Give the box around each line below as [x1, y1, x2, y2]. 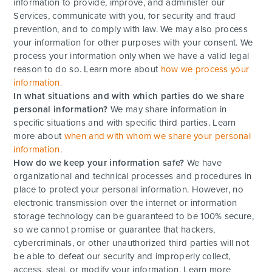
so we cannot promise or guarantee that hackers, [13, 223, 216, 235]
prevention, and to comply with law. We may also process [13, 23, 248, 35]
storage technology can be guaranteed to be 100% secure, [13, 210, 254, 222]
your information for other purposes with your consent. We [13, 36, 253, 48]
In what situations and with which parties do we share [13, 90, 245, 101]
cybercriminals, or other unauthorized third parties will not [13, 237, 250, 248]
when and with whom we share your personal [64, 130, 251, 141]
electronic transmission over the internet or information [13, 197, 237, 208]
